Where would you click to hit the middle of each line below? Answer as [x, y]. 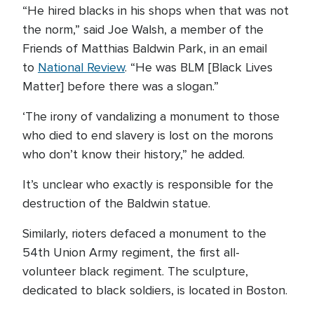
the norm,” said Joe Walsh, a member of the [143, 29]
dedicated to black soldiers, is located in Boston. [155, 290]
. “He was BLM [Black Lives [199, 67]
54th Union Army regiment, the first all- [131, 252]
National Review [81, 67]
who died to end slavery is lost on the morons [148, 135]
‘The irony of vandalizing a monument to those [151, 116]
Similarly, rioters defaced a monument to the [144, 233]
